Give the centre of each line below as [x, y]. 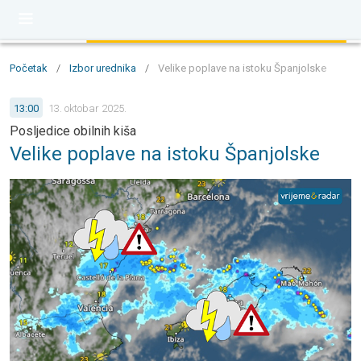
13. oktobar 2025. [87, 108]
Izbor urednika [103, 68]
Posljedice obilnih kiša [73, 131]
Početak [29, 68]
